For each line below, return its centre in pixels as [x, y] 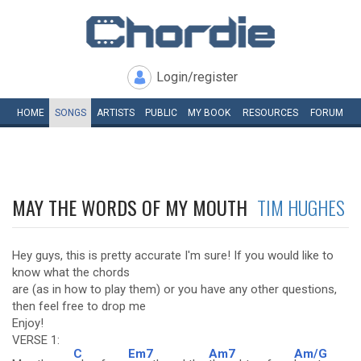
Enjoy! [28, 323]
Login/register [197, 77]
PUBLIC [161, 113]
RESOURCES [270, 113]
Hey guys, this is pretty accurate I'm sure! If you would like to [173, 255]
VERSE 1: [36, 340]
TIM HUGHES [301, 207]
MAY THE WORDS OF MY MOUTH [135, 207]
